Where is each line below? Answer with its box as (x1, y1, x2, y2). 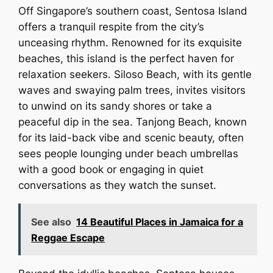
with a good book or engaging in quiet (18, 163, 204, 175)
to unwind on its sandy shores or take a (18, 99, 213, 112)
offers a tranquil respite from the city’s (18, 20, 205, 33)
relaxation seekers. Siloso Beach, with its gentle (18, 68, 252, 80)
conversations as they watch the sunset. (18, 179, 217, 191)
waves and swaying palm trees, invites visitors (18, 83, 246, 96)
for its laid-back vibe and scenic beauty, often (18, 131, 244, 144)
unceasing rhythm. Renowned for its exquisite (18, 36, 243, 49)
